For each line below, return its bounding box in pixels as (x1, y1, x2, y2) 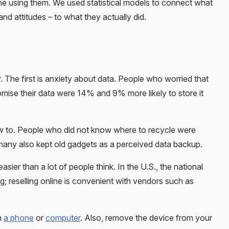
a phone (4, 212, 34, 223)
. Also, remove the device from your (80, 212, 212, 223)
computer (45, 212, 80, 223)
